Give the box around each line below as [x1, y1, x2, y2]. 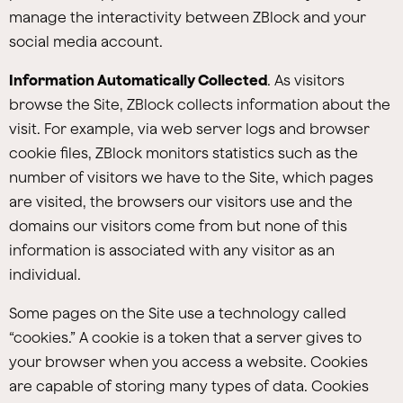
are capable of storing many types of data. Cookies [9, 378, 369, 394]
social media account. [9, 33, 163, 49]
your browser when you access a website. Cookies [9, 354, 368, 370]
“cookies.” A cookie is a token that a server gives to [9, 329, 362, 345]
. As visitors [267, 72, 345, 88]
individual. [9, 266, 81, 282]
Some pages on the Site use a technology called [9, 305, 346, 321]
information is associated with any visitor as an [9, 242, 335, 258]
